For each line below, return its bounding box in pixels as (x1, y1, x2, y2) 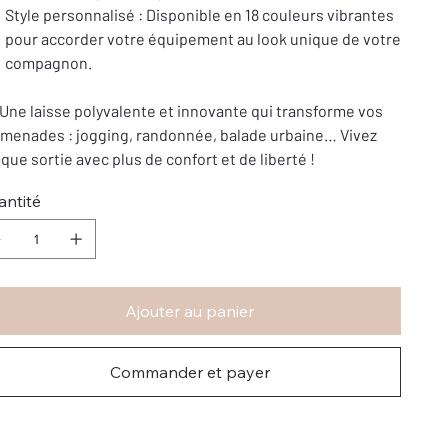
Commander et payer (109, 362, 270, 382)
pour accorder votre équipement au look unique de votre (4, 29, 401, 48)
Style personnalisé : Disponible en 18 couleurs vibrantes (4, 5, 394, 24)
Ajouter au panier (125, 301, 254, 321)
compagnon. (4, 53, 92, 72)
